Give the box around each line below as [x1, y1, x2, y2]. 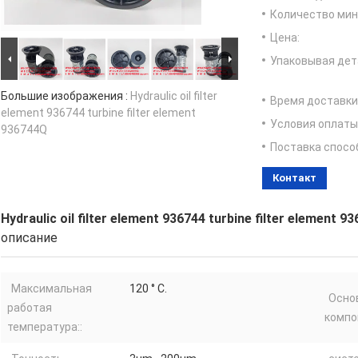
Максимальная [11, 282, 92, 296]
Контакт [272, 172, 316, 185]
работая [7, 301, 52, 315]
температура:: [7, 320, 82, 334]
